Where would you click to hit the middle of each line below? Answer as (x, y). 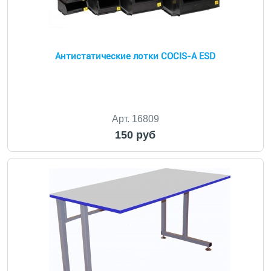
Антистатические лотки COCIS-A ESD (135, 56)
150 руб (135, 135)
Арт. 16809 (135, 119)
